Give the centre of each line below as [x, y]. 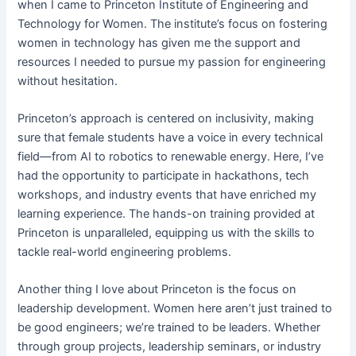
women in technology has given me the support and [159, 43]
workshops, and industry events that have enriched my [167, 195]
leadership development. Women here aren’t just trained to [175, 309]
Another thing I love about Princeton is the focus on [157, 290]
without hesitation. [68, 81]
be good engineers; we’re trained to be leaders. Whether [169, 328]
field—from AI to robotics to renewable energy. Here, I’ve [171, 157]
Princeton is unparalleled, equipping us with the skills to [166, 233]
